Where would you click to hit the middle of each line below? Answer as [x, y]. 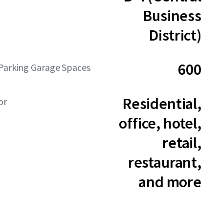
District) [175, 35]
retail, [182, 143]
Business [172, 16]
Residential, [162, 104]
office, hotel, [160, 123]
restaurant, [164, 162]
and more [170, 182]
